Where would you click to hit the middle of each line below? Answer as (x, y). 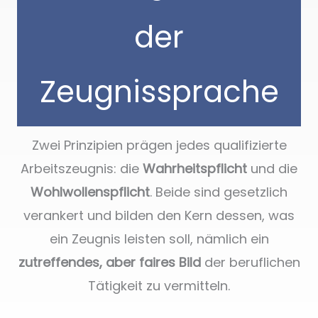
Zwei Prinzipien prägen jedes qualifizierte (159, 145)
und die (272, 168)
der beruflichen (250, 262)
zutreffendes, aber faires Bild (109, 262)
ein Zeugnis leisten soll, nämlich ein (159, 238)
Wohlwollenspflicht (90, 192)
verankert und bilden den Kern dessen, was (159, 215)
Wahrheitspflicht (195, 168)
